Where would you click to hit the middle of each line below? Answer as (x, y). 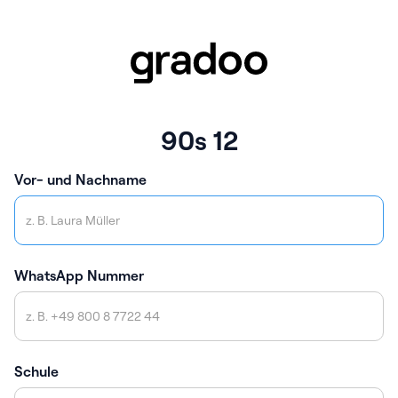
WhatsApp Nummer (79, 276)
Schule (36, 372)
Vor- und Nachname (80, 180)
